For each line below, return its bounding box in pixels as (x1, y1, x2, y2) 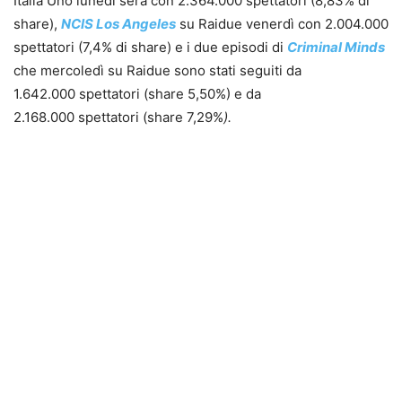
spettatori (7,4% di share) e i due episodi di (13, 39, 287, 57)
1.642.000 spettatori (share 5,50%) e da (13, 85, 261, 103)
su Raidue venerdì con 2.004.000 (176, 15, 389, 33)
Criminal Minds (287, 39, 385, 57)
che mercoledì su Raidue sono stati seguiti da (13, 62, 301, 80)
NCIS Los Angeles (61, 15, 176, 33)
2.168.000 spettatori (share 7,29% (13, 109, 223, 127)
